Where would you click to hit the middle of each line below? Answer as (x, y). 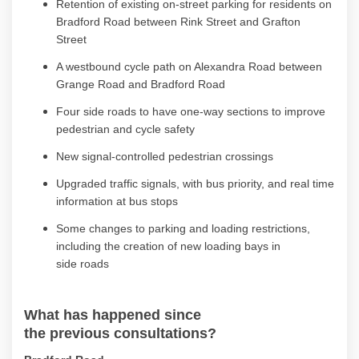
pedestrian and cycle (110, 129)
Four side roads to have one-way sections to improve (191, 111)
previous (80, 333)
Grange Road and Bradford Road (141, 84)
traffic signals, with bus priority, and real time (222, 183)
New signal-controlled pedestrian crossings (165, 156)
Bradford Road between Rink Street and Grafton (178, 21)
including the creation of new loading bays (164, 246)
